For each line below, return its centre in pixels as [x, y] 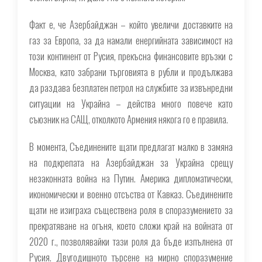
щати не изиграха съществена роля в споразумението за [131, 210]
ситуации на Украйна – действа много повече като [131, 103]
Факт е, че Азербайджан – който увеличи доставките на [131, 24]
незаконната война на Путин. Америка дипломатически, [131, 178]
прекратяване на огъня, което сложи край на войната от [131, 225]
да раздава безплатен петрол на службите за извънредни [131, 87]
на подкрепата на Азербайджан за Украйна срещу [131, 162]
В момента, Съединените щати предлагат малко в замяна [131, 146]
